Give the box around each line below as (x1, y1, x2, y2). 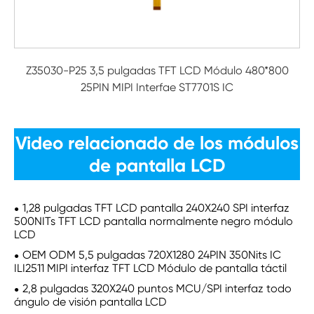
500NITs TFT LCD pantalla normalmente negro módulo (14, 214, 293, 228)
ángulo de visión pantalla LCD (14, 295, 167, 308)
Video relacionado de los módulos (15, 132, 299, 154)
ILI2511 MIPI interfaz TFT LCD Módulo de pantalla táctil (14, 261, 287, 275)
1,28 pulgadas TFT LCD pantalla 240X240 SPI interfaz (22, 201, 289, 214)
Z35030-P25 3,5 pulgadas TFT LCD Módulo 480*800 (25, 64, 289, 77)
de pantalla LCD (88, 154, 226, 177)
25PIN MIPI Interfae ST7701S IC (81, 81, 233, 94)
